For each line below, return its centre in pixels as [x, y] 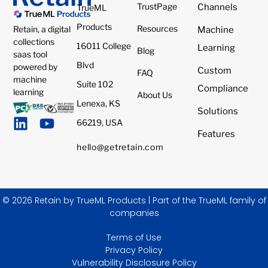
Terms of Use [134, 238]
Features [216, 134]
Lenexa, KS [99, 103]
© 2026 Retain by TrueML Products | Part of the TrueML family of [134, 201]
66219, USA [100, 122]
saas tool [31, 54]
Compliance [223, 88]
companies [134, 213]
